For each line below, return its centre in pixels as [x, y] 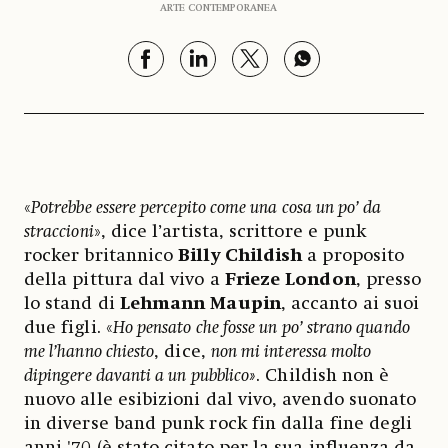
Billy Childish [243, 255]
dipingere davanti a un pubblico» [140, 375]
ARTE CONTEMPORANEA [218, 7]
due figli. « [68, 327]
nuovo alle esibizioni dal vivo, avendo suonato [220, 399]
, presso [388, 279]
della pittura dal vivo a [124, 279]
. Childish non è [323, 375]
